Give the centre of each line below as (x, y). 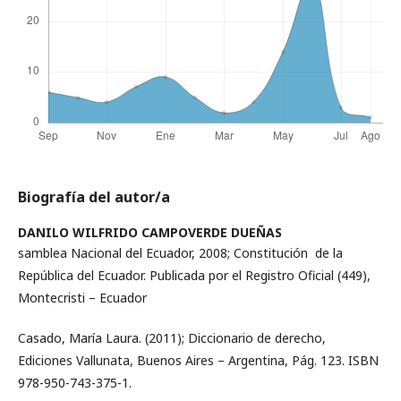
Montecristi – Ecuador (82, 298)
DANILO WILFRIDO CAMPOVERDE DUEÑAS (150, 233)
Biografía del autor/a (94, 197)
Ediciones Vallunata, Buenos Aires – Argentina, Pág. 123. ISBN (198, 361)
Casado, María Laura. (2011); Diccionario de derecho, (172, 338)
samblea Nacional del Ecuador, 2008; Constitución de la (180, 253)
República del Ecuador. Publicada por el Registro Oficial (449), (194, 276)
